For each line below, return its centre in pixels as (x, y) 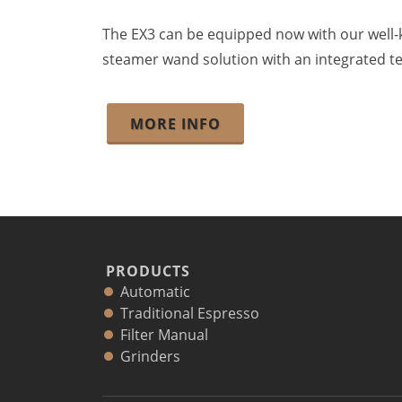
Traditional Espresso (190, 313)
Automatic (155, 291)
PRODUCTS (148, 271)
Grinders (150, 356)
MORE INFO (175, 123)
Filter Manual (164, 334)
